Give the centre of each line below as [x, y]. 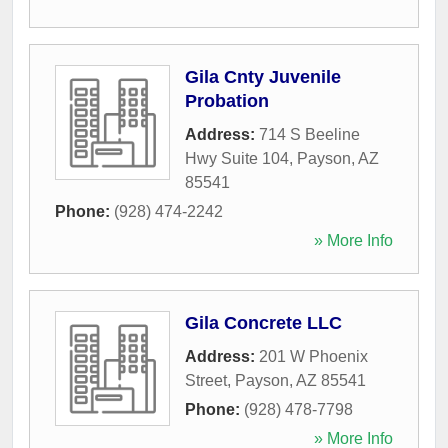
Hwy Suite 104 [237, 158]
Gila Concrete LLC [263, 322]
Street [206, 380]
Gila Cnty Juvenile [263, 76]
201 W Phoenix [313, 356]
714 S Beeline [309, 134]
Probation [227, 100]
